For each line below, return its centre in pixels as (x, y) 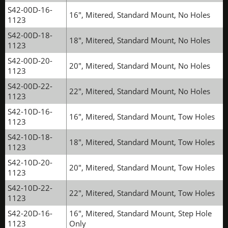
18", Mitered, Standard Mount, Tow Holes (142, 142)
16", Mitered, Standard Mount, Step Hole (140, 213)
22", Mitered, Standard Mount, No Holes (140, 91)
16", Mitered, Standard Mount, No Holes (140, 15)
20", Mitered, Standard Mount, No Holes (140, 66)
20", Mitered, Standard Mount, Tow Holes (142, 167)
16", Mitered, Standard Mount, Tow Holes (142, 117)
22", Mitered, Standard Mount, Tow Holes (142, 193)
